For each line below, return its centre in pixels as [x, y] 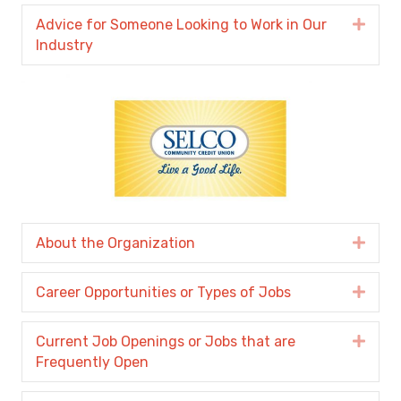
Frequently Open [92, 362]
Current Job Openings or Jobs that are [166, 341]
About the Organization [115, 243]
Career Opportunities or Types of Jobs [163, 292]
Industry [64, 46]
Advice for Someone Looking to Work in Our [181, 25]
